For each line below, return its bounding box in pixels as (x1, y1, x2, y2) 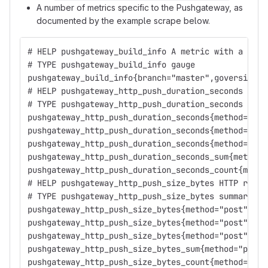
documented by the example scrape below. (36, 16, 210, 26)
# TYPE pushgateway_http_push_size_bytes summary (28, 191, 252, 202)
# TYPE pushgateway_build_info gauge (28, 59, 195, 70)
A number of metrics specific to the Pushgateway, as (36, 2, 243, 13)
